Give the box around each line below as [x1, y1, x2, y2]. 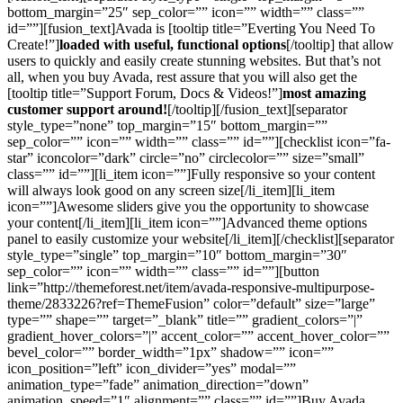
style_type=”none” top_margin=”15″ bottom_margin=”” [7, 117, 327, 133]
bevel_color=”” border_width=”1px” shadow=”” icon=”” [7, 344, 334, 360]
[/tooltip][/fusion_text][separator [167, 101, 347, 117]
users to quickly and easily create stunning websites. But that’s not [7, 52, 381, 68]
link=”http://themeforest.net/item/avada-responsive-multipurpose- [7, 279, 374, 295]
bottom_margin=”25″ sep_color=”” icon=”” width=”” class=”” [7, 4, 364, 20]
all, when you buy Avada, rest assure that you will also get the [7, 68, 357, 85]
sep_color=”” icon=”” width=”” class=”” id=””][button [7, 263, 319, 279]
